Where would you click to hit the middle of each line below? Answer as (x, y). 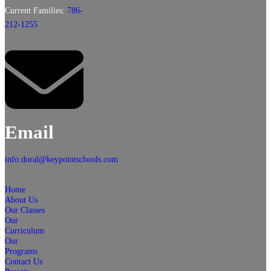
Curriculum (24, 230)
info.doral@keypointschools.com (61, 159)
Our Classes (25, 210)
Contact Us (24, 261)
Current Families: (36, 11)
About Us (21, 199)
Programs (21, 251)
